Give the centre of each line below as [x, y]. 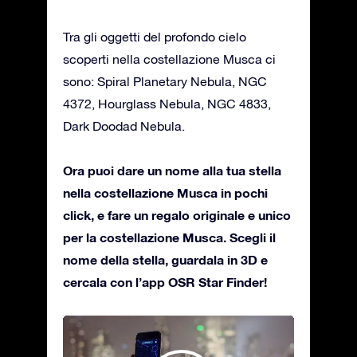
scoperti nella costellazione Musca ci [169, 59]
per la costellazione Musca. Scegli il [169, 237]
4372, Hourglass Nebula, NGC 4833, [167, 103]
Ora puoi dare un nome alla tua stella [172, 170]
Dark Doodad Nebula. [124, 126]
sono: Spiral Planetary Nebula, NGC [165, 81]
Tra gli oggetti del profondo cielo [155, 36]
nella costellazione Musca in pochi [165, 192]
